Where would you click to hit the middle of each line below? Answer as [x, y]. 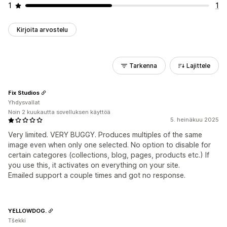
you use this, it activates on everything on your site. [94, 165]
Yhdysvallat [24, 102]
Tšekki [17, 220]
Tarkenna [143, 66]
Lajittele [198, 66]
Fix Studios [24, 92]
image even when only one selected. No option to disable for [109, 145]
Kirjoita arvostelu [42, 30]
